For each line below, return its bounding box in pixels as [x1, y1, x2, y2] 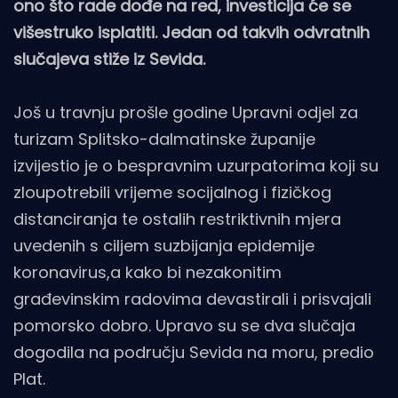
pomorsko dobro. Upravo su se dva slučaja [13, 314, 355, 338]
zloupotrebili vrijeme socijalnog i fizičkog [13, 181, 331, 204]
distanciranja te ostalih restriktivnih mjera [13, 208, 341, 231]
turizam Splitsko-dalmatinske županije [13, 128, 315, 151]
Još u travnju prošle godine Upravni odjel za [13, 101, 358, 124]
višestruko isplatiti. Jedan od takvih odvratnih [13, 21, 370, 44]
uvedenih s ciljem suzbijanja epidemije [13, 235, 314, 258]
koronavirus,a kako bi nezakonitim [13, 261, 282, 284]
